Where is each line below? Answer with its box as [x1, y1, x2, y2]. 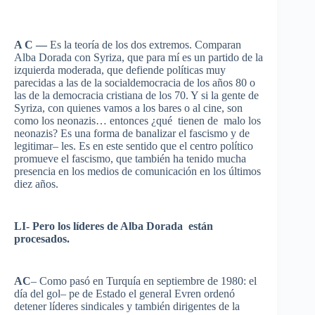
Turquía [106, 275, 141, 287]
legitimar [14, 140, 53, 152]
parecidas [14, 77, 56, 89]
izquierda [14, 64, 55, 76]
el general [126, 288, 174, 300]
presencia [14, 165, 56, 177]
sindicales [81, 300, 124, 312]
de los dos [99, 39, 149, 51]
